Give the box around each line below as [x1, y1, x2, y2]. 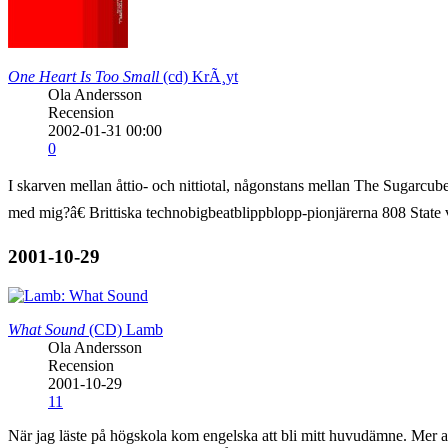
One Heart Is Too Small [8, 67, 159, 85]
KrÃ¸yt [192, 67, 238, 85]
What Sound [8, 320, 85, 338]
